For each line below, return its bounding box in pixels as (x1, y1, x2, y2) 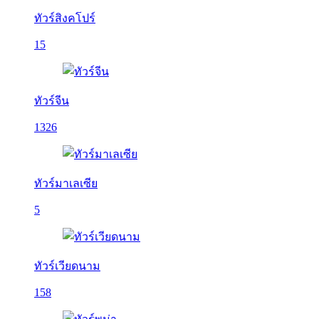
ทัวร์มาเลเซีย (34, 177, 98, 189)
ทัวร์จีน (34, 95, 69, 107)
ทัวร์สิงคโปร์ (34, 12, 95, 24)
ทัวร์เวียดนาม (34, 260, 100, 272)
